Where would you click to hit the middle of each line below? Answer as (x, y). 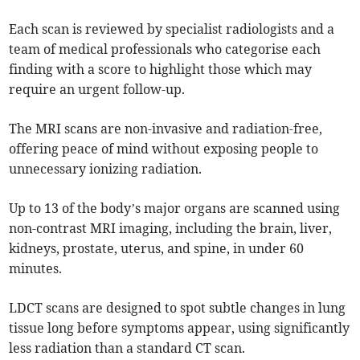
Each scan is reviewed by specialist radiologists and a (172, 29)
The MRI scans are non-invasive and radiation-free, (166, 129)
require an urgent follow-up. (97, 90)
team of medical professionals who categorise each (165, 49)
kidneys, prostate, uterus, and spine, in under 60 (157, 249)
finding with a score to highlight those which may (161, 70)
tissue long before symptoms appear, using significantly (180, 328)
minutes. (36, 269)
